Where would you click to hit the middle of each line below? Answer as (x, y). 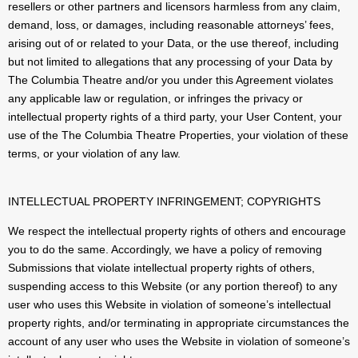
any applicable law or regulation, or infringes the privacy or (155, 99)
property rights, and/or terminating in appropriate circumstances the (179, 323)
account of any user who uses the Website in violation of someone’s (179, 342)
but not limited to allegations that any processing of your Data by (170, 62)
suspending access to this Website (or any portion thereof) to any (173, 286)
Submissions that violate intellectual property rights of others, (161, 268)
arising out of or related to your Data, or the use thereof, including (173, 44)
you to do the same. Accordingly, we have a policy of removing (165, 250)
